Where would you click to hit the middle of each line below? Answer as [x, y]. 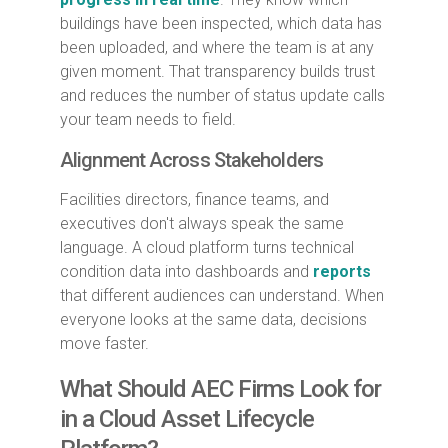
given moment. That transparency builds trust [217, 71]
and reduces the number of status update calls [222, 95]
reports [342, 271]
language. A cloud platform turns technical [207, 247]
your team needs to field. [148, 119]
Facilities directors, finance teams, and [194, 199]
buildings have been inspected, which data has [221, 23]
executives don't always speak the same [202, 223]
